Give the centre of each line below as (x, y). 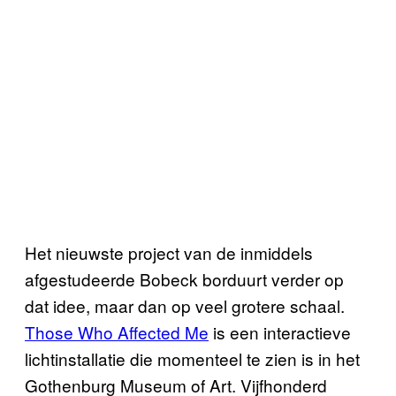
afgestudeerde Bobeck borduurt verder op (184, 278)
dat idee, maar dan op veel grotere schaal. (185, 305)
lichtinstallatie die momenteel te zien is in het (192, 358)
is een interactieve (280, 331)
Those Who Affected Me (117, 331)
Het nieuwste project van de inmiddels (169, 252)
